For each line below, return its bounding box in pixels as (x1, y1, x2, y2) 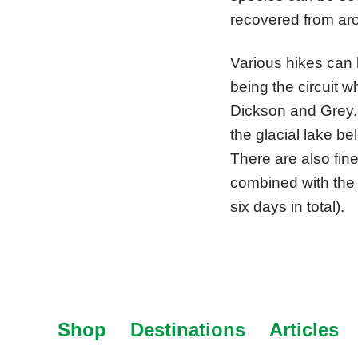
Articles (269, 319, 339, 340)
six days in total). (230, 198, 344, 215)
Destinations (130, 319, 245, 340)
